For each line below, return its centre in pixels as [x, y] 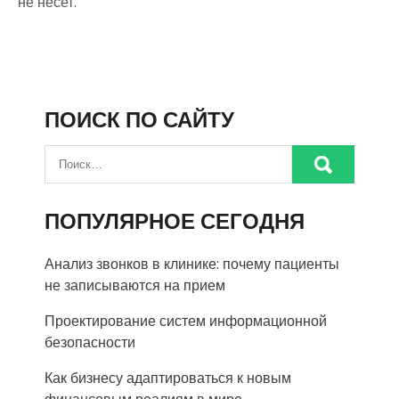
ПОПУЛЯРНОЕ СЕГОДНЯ [175, 221]
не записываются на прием [135, 285]
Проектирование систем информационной [186, 321]
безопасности [90, 342]
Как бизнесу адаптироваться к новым [168, 378]
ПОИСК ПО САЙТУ [139, 120]
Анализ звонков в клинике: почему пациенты [192, 264]
